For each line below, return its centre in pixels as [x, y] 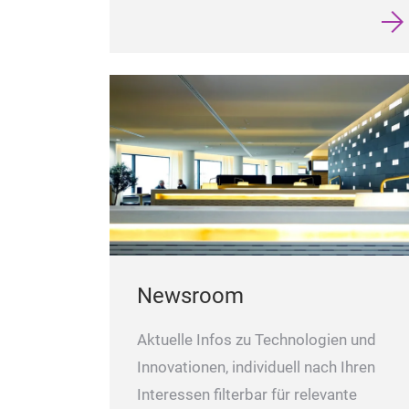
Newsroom [190, 295]
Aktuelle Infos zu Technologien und [257, 340]
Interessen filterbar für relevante [247, 394]
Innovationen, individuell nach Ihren [256, 367]
